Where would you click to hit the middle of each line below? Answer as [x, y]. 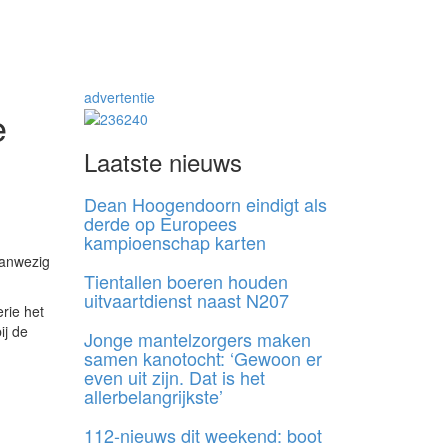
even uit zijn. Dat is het [174, 377]
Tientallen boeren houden [185, 281]
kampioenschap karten [174, 242]
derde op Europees [160, 223]
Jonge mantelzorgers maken [197, 339]
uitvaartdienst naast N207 [186, 300]
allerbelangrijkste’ [153, 396]
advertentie [119, 97]
